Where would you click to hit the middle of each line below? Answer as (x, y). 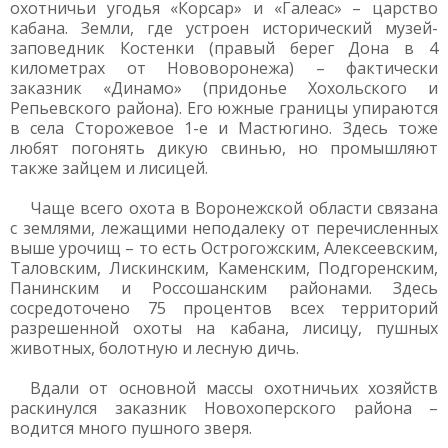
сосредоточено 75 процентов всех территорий (224, 308)
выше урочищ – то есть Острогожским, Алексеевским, (224, 248)
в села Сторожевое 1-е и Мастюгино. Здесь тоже (224, 128)
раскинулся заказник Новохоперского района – (224, 408)
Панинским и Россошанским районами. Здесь (224, 288)
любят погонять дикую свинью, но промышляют (224, 148)
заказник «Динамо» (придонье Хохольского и (224, 88)
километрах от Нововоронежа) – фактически (224, 68)
